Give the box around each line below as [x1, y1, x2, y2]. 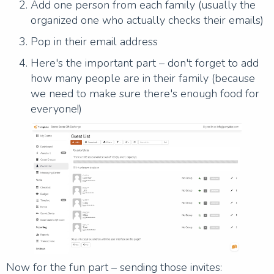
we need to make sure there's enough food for [31, 86, 259, 101]
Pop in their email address [31, 34, 158, 49]
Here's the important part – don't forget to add [31, 56, 259, 70]
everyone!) [31, 102, 82, 116]
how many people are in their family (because [31, 71, 255, 86]
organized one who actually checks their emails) [31, 13, 264, 28]
